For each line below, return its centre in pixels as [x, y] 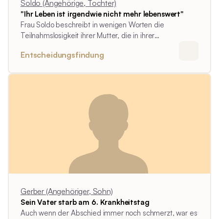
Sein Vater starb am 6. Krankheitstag [85, 202]
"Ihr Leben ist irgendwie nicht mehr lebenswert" [102, 14]
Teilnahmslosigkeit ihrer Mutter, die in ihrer [88, 36]
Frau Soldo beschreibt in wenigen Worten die [92, 25]
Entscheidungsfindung [62, 55]
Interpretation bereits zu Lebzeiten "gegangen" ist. [101, 46]
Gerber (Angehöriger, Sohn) [67, 191]
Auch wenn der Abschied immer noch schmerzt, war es [109, 213]
